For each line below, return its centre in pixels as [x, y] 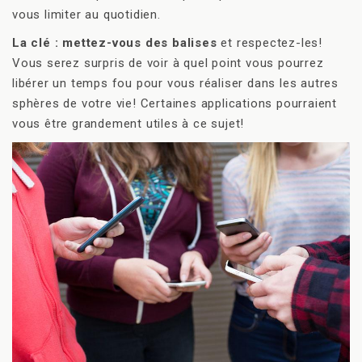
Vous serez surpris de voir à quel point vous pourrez [168, 63]
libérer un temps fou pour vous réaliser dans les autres [175, 84]
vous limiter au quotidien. [86, 15]
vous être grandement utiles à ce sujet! [128, 124]
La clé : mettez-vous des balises [115, 43]
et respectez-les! [270, 43]
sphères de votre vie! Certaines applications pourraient [175, 104]
